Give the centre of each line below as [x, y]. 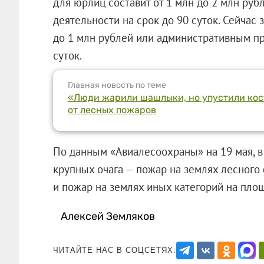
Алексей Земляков [108, 216]
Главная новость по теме [117, 85]
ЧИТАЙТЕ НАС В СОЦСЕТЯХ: [114, 250]
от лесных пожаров [112, 110]
